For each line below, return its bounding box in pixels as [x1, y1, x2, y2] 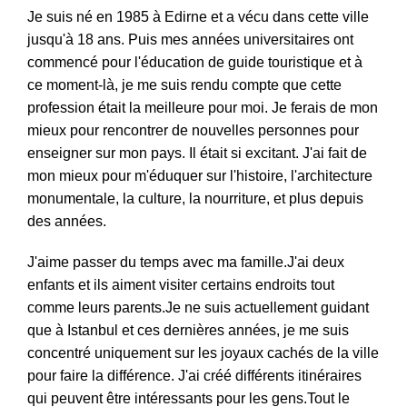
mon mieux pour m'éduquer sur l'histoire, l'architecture [27, 168, 372, 184]
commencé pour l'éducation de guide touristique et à [27, 55, 362, 70]
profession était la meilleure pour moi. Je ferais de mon [27, 100, 378, 115]
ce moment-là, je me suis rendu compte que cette [27, 77, 342, 93]
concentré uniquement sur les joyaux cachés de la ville [27, 345, 379, 361]
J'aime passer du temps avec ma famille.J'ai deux [27, 254, 344, 270]
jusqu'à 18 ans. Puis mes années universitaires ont [27, 32, 353, 47]
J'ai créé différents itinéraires [178, 368, 362, 383]
